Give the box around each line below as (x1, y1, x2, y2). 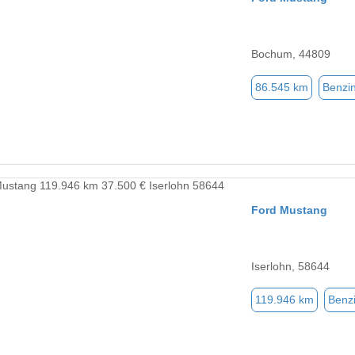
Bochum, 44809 (251, 48, 330, 61)
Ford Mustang (251, 204, 327, 217)
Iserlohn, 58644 (251, 260, 330, 273)
